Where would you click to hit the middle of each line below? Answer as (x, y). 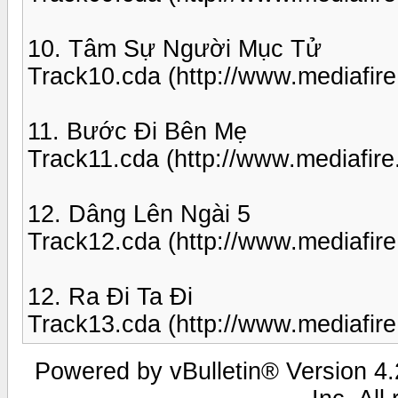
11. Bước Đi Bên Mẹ (137, 131)
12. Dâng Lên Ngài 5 (139, 214)
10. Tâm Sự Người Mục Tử (175, 48)
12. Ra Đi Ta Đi (110, 296)
